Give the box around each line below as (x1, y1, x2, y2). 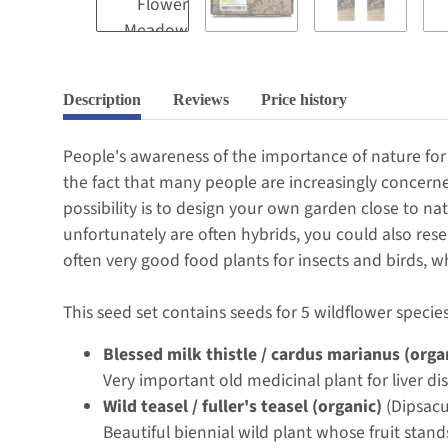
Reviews (173, 90, 229, 108)
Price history (261, 90, 347, 108)
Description (63, 90, 141, 108)
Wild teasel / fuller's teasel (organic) (103, 393, 382, 419)
